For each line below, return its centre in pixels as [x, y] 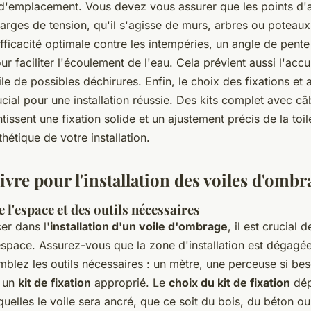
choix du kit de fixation [229, 283]
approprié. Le [130, 283]
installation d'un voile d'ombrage [139, 227]
